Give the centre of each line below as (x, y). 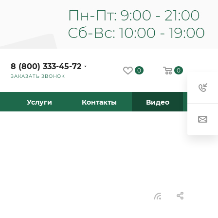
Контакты (99, 102)
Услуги (39, 102)
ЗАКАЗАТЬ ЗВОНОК (38, 76)
